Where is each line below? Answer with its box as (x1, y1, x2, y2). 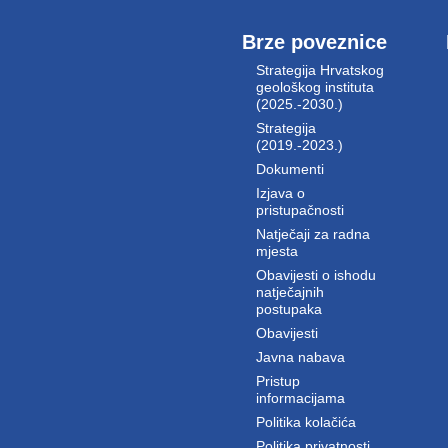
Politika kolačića (255, 413, 356, 430)
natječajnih (255, 283, 324, 300)
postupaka (255, 300, 322, 317)
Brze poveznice (241, 30, 387, 53)
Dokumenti (255, 160, 324, 177)
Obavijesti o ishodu (255, 266, 376, 283)
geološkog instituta (255, 78, 374, 95)
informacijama (255, 389, 345, 406)
